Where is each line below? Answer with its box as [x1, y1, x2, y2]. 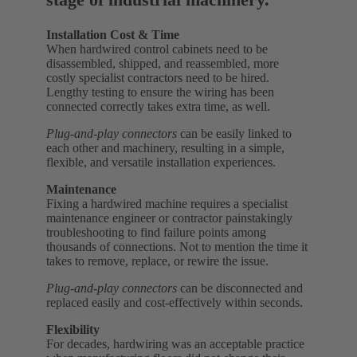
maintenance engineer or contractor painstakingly [46, 211, 292, 226]
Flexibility [46, 323, 100, 337]
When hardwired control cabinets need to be [46, 42, 268, 57]
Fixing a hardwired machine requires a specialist [46, 197, 288, 211]
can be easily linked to [177, 127, 292, 141]
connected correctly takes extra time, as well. [46, 100, 270, 114]
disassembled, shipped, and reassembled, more [46, 57, 279, 71]
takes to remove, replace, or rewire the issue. [46, 254, 269, 269]
